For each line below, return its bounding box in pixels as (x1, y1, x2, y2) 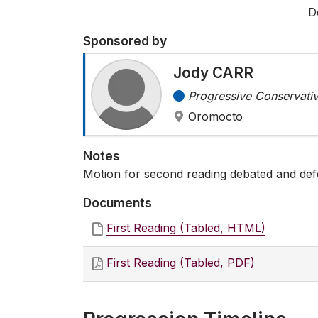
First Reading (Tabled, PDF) (106, 256, 255, 270)
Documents (83, 195, 152, 211)
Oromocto (188, 109, 243, 124)
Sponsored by (83, 33, 167, 49)
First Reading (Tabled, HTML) (106, 221, 265, 236)
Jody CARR (173, 64, 253, 82)
